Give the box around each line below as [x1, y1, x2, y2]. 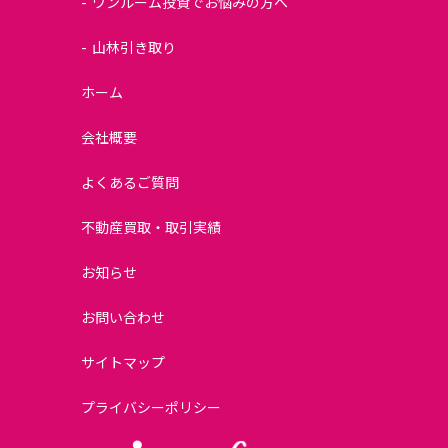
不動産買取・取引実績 [81, 217, 222, 237]
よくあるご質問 [81, 172, 180, 192]
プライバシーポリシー [81, 397, 222, 417]
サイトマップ [81, 352, 166, 372]
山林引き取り [92, 37, 177, 57]
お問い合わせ [81, 307, 166, 327]
